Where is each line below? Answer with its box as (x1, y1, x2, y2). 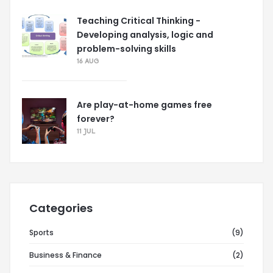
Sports (29, 227, 54, 238)
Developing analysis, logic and (77, 29, 213, 41)
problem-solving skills (77, 43, 176, 55)
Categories (29, 200, 93, 216)
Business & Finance (29, 250, 102, 260)
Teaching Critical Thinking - (77, 15, 200, 27)
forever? (77, 113, 115, 125)
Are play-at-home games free (77, 99, 212, 111)
